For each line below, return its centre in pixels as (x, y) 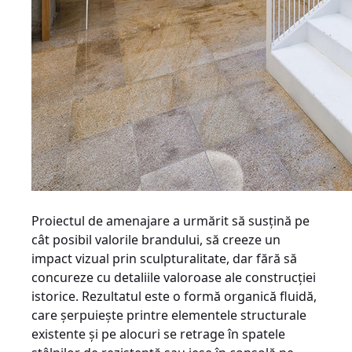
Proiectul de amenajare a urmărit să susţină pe (170, 221)
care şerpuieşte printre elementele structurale (169, 315)
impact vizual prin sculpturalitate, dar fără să (164, 258)
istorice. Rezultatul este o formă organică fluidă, (174, 296)
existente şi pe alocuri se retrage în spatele (158, 334)
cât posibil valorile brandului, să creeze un (156, 240)
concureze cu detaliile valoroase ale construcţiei (174, 277)
